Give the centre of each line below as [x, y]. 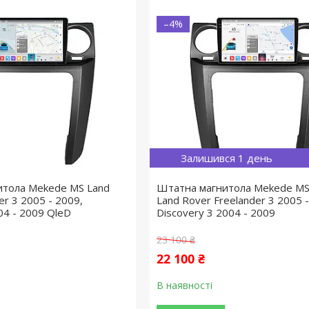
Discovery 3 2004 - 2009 [216, 212]
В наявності [184, 285]
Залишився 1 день [226, 158]
